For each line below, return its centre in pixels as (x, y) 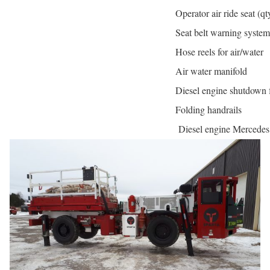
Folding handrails (209, 110)
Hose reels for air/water (219, 52)
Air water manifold (211, 71)
